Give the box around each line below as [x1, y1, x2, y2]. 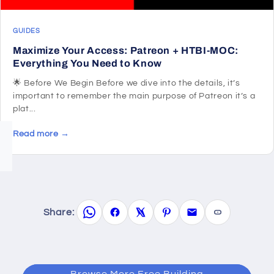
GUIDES [13, 28, 40, 35]
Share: [43, 207, 75, 217]
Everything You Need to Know [13, 58, 162, 69]
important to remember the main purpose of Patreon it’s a [13, 92, 256, 101]
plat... [13, 105, 36, 114]
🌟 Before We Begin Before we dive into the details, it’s [13, 79, 240, 88]
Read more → [13, 130, 70, 139]
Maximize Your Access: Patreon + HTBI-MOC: [13, 45, 239, 56]
